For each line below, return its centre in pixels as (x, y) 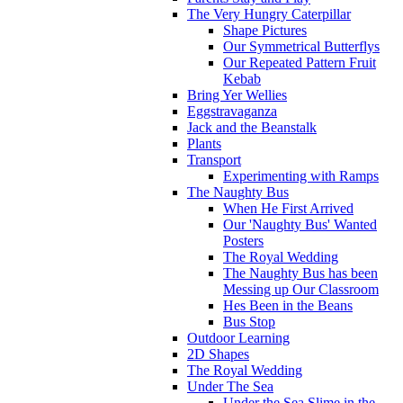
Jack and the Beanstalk (252, 127)
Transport (214, 159)
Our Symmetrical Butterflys (301, 46)
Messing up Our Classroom (301, 289)
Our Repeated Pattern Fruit (300, 62)
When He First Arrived (288, 208)
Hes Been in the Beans (288, 305)
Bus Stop (249, 321)
